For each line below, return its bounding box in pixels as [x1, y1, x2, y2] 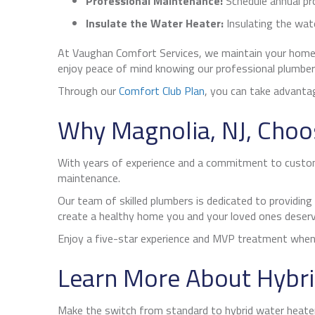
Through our [58, 82, 119, 100]
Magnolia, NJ [111, 110, 246, 150]
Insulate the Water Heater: [86, 15, 224, 32]
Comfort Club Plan [119, 82, 205, 100]
